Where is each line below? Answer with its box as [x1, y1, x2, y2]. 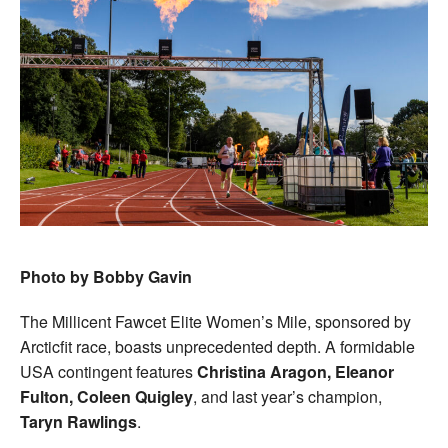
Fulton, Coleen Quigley [20, 384, 193, 408]
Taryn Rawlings [20, 409, 137, 433]
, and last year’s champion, [193, 384, 382, 408]
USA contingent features [20, 359, 197, 383]
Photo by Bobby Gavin [20, 264, 192, 288]
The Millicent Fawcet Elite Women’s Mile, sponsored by [20, 309, 411, 333]
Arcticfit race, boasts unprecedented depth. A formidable [20, 334, 415, 358]
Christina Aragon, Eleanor [197, 359, 394, 383]
